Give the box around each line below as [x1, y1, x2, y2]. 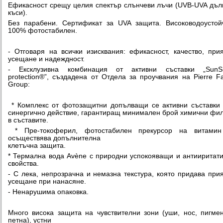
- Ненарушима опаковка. [8, 188, 89, 196]
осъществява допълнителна [8, 134, 101, 142]
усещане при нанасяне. [8, 177, 86, 185]
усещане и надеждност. [8, 55, 85, 63]
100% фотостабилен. [8, 26, 77, 34]
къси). [8, 8, 27, 16]
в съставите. [8, 116, 48, 124]
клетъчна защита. [8, 141, 66, 149]
